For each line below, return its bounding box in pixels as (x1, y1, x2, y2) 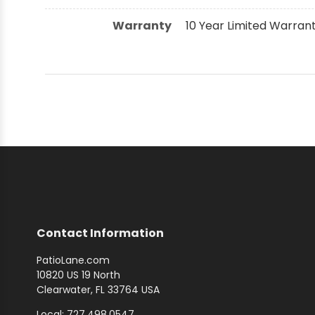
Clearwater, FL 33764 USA (37, 283, 160, 297)
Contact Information (37, 225, 164, 242)
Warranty (112, 17, 172, 34)
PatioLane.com (37, 253, 110, 268)
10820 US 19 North (37, 268, 120, 283)
